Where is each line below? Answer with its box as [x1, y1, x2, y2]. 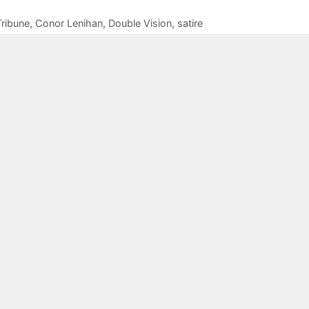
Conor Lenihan [34, 17, 103, 29]
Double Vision [108, 17, 172, 29]
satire [177, 17, 203, 29]
